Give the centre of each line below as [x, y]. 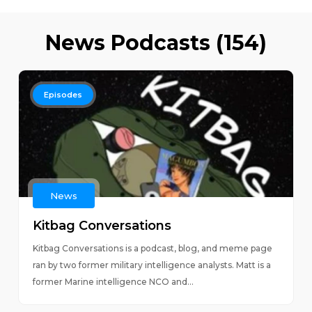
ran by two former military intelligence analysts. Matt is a [151, 265]
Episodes [63, 95]
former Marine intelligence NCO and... [113, 282]
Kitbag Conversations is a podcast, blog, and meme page [152, 248]
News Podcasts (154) [156, 43]
